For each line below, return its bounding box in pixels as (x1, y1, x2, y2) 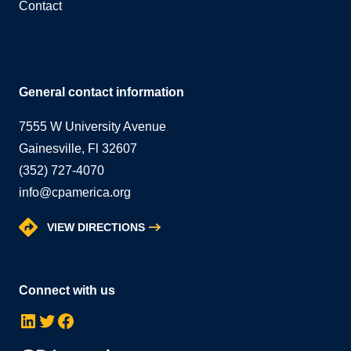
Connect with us (19, 283, 115, 297)
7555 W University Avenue (19, 119, 166, 133)
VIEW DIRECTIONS (47, 220, 145, 233)
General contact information (19, 85, 184, 99)
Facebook (56, 309, 65, 331)
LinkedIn (18, 309, 28, 331)
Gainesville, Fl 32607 (19, 141, 137, 155)
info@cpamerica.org (19, 185, 131, 199)
